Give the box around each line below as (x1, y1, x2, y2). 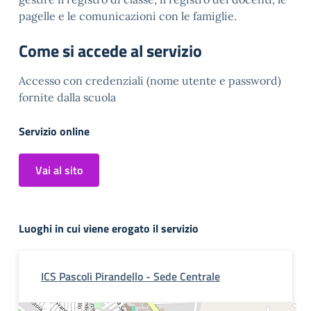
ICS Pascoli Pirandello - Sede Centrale (41, 268, 220, 285)
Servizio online (19, 123, 90, 140)
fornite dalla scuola (19, 90, 116, 104)
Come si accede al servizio (19, 38, 202, 63)
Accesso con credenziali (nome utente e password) (19, 74, 281, 87)
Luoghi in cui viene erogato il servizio (19, 220, 199, 237)
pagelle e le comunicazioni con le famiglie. (19, 9, 237, 23)
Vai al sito (35, 162, 83, 178)
